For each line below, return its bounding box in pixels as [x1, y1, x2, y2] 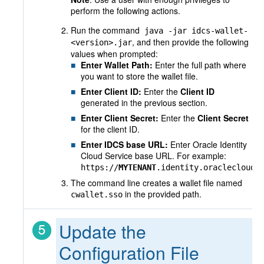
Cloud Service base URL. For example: [81, 150, 226, 162]
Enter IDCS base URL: [81, 138, 168, 151]
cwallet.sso [71, 190, 123, 200]
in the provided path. [123, 188, 202, 200]
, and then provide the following [132, 36, 249, 48]
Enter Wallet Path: [81, 59, 153, 71]
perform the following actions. [71, 5, 180, 17]
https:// [81, 163, 118, 173]
